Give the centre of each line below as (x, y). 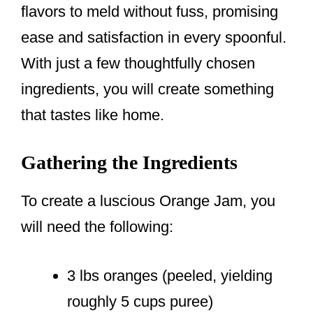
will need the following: (97, 227)
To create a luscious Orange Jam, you (148, 201)
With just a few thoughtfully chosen (138, 64)
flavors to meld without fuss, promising (150, 12)
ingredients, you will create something (147, 89)
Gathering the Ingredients (129, 163)
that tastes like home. (93, 115)
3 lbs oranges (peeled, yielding (170, 276)
